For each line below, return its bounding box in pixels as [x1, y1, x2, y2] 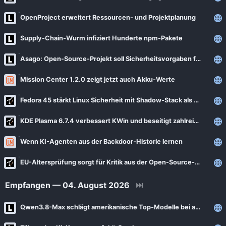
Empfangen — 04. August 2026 [5, 180, 130, 190]
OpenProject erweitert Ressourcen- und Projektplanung [20, 14, 196, 21]
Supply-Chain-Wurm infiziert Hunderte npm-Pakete [20, 34, 183, 42]
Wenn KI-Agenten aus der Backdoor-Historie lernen [20, 138, 183, 145]
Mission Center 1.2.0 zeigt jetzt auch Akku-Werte [20, 76, 175, 83]
